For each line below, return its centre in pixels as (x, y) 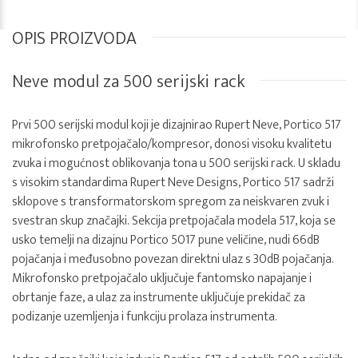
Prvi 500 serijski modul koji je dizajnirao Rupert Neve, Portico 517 (177, 125)
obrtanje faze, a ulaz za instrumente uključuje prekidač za (159, 298)
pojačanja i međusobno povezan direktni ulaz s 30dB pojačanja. (173, 259)
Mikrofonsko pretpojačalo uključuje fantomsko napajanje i (162, 278)
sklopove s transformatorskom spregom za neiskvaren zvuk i (171, 202)
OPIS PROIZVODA (74, 39)
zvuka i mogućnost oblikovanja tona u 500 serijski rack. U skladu (176, 163)
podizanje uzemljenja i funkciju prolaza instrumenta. (145, 317)
